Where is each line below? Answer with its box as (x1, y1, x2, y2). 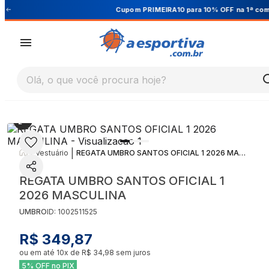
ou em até (19, 248, 56, 257)
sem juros (114, 248, 151, 257)
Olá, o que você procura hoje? (26, 74, 166, 86)
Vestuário (35, 148, 68, 157)
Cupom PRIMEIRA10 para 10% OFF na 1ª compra (70, 5, 237, 14)
